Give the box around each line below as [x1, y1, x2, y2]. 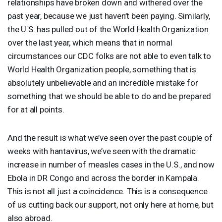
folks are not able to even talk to [93, 51, 211, 61]
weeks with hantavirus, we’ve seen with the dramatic [7, 146, 196, 156]
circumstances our [7, 51, 78, 61]
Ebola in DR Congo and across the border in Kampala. [7, 172, 199, 183]
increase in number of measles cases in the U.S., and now [7, 159, 215, 169]
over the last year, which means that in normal [7, 37, 172, 48]
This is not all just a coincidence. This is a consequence [7, 186, 208, 196]
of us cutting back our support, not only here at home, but [7, 199, 214, 210]
